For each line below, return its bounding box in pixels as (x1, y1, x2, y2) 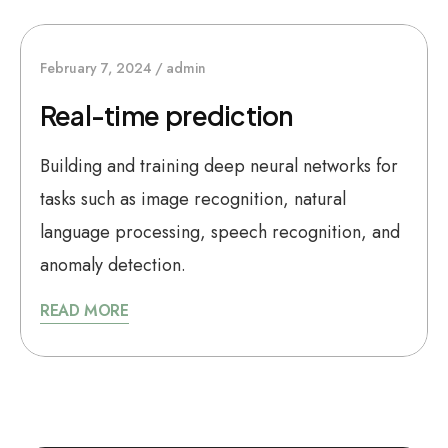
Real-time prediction (40, 99, 293, 132)
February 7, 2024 (40, 58, 152, 78)
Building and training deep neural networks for (40, 153, 398, 179)
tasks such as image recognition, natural (40, 186, 346, 212)
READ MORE (40, 299, 129, 322)
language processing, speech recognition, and (40, 219, 400, 245)
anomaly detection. (40, 252, 186, 278)
